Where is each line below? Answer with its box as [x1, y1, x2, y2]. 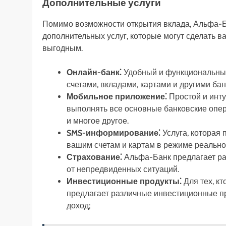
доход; [67, 200, 90, 210]
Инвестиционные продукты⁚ [67, 176, 182, 186]
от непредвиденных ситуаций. [67, 164, 179, 174]
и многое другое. [67, 116, 129, 126]
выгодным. [42, 43, 83, 53]
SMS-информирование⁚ [67, 128, 160, 138]
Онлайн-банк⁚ [67, 67, 122, 77]
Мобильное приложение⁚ [67, 91, 167, 101]
